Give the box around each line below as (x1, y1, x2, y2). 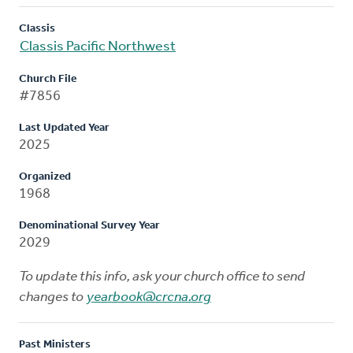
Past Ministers (19, 338, 91, 351)
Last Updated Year (19, 121, 110, 134)
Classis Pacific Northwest (20, 39, 176, 54)
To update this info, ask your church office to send (19, 269, 305, 284)
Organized (19, 170, 71, 183)
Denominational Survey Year (19, 219, 160, 232)
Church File (19, 72, 76, 85)
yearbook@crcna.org (87, 289, 211, 305)
